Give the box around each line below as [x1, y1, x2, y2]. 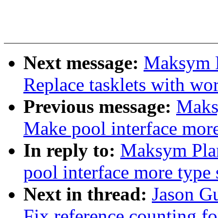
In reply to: [23, 140, 120, 161]
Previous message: [23, 96, 176, 117]
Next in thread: [23, 183, 152, 205]
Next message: [23, 52, 144, 73]
